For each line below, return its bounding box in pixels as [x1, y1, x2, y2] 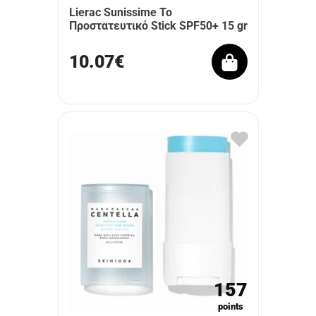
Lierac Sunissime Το [68, 6, 172, 19]
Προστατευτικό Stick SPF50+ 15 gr [68, 19, 248, 32]
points [217, 301, 243, 312]
